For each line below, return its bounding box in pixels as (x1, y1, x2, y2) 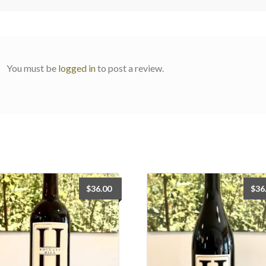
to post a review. (96, 62, 164, 74)
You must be (7, 62, 59, 74)
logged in (58, 62, 96, 74)
